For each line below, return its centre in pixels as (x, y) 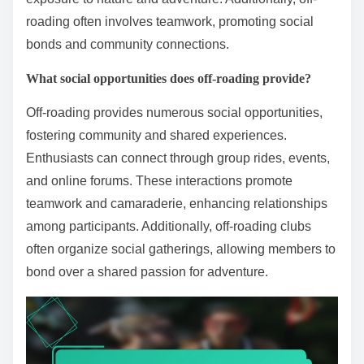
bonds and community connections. (128, 44)
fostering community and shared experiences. (156, 135)
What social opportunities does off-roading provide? (169, 78)
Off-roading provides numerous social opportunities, (174, 112)
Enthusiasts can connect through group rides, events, (178, 158)
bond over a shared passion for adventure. (147, 271)
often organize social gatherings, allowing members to (181, 249)
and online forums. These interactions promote (159, 180)
